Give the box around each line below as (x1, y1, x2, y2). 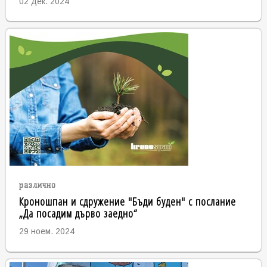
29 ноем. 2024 (18, 226, 74, 236)
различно (18, 180, 56, 190)
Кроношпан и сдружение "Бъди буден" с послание (18, 193, 236, 209)
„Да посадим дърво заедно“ (18, 204, 138, 221)
